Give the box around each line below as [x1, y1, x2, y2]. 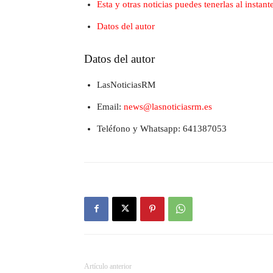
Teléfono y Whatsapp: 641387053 [97, 124, 227, 133]
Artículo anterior [84, 262, 132, 271]
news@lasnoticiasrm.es [124, 102, 212, 112]
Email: [97, 102, 124, 112]
